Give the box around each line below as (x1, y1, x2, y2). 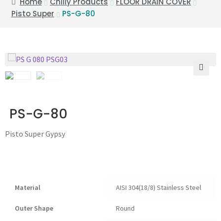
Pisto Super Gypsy (5, 128, 65, 139)
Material (15, 183, 40, 192)
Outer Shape (15, 203, 53, 213)
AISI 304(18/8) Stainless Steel (116, 183, 201, 192)
